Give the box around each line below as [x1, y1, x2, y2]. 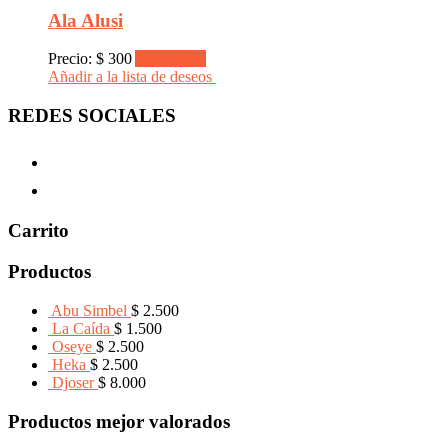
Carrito [8, 220, 69, 242]
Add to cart [135, 50, 206, 68]
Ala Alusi [48, 9, 123, 31]
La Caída [52, 319, 110, 337]
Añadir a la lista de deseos [48, 68, 216, 86]
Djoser [52, 373, 94, 391]
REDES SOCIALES [8, 105, 176, 126]
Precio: [48, 50, 96, 68]
